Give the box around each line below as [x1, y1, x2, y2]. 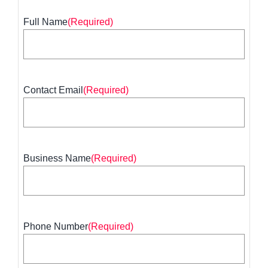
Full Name [23, 17, 68, 28]
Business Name [23, 153, 92, 164]
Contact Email [23, 85, 84, 96]
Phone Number [23, 221, 89, 232]
